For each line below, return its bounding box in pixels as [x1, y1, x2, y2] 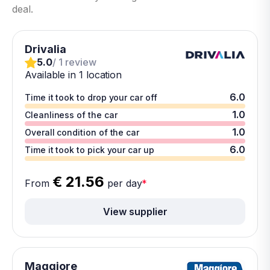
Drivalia [25, 43, 66, 55]
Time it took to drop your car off [25, 92, 157, 102]
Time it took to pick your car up [25, 145, 154, 155]
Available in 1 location [25, 69, 122, 81]
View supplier [102, 205, 168, 218]
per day [104, 177, 142, 189]
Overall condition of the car [25, 127, 140, 137]
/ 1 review [52, 56, 96, 68]
